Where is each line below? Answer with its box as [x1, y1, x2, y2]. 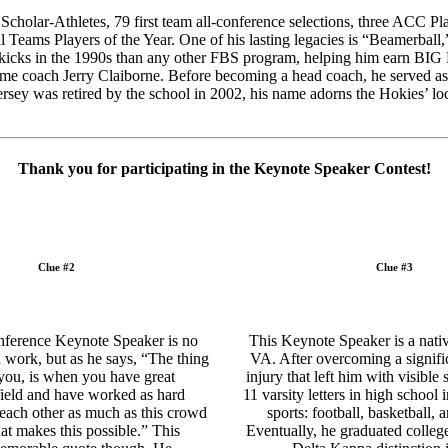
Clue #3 [375, 261, 413, 273]
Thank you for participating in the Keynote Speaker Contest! [17, 159, 431, 177]
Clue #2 [37, 261, 75, 273]
